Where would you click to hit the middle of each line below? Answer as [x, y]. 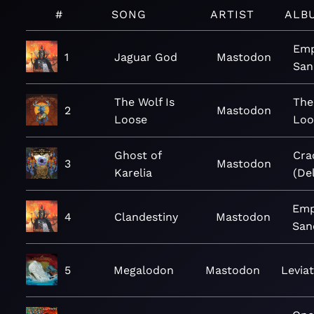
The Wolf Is [145, 102]
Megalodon [143, 270]
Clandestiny [146, 217]
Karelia [134, 172]
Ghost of [138, 155]
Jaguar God [146, 57]
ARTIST [233, 14]
